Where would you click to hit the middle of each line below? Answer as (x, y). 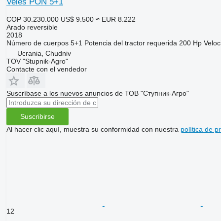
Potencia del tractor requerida (130, 43)
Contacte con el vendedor (46, 69)
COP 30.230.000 (32, 19)
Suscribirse (37, 117)
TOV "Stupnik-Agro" (37, 61)
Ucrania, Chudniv (44, 53)
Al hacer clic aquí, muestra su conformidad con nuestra (93, 129)
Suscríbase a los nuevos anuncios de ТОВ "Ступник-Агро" (97, 93)
